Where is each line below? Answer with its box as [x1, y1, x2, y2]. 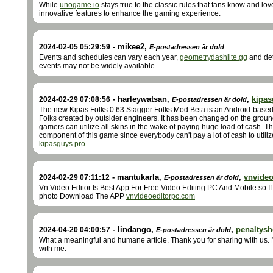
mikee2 [118, 42, 144, 51]
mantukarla [117, 172, 159, 182]
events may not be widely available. [39, 62, 157, 70]
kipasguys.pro [39, 140, 85, 148]
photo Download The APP [39, 192, 126, 200]
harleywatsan [118, 94, 167, 104]
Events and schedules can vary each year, [39, 53, 180, 62]
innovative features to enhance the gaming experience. [39, 9, 221, 18]
